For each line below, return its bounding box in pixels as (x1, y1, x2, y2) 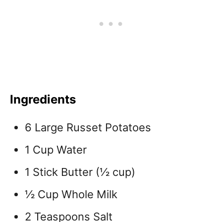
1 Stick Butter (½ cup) (25, 166, 135, 178)
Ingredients (10, 92, 76, 107)
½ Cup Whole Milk (25, 188, 117, 201)
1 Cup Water (25, 143, 87, 156)
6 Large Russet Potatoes (25, 121, 151, 134)
